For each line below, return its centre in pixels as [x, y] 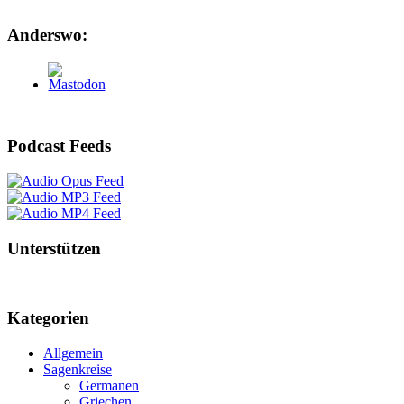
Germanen [109, 385]
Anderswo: [47, 34]
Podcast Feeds [59, 146]
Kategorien [48, 318]
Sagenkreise [78, 369]
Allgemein [73, 353]
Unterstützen [54, 248]
